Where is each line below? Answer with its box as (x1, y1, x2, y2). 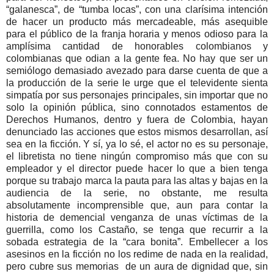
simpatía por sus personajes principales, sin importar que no (6, 89, 268, 100)
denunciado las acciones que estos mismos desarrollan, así (6, 126, 268, 137)
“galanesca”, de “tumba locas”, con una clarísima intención (6, 4, 268, 15)
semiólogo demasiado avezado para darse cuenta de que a (6, 65, 268, 76)
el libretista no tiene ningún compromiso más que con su (6, 150, 268, 161)
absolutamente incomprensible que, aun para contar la (6, 199, 268, 210)
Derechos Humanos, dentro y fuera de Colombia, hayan (6, 114, 268, 125)
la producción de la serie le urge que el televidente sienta (6, 77, 268, 88)
